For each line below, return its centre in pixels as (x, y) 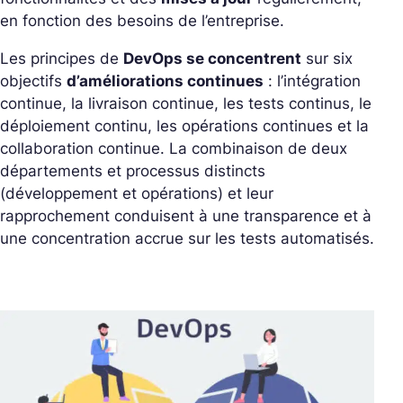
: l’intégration (312, 81)
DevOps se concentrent (212, 58)
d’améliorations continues (165, 81)
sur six (327, 58)
